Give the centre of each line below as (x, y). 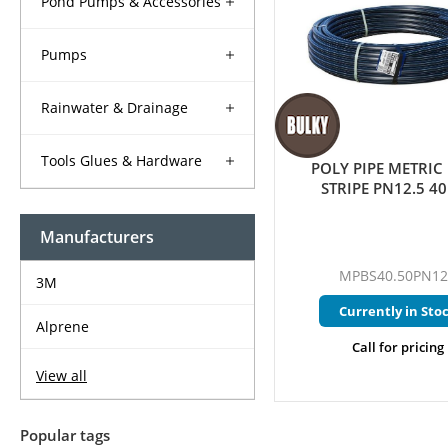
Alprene (62, 327)
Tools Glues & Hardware (121, 161)
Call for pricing (397, 347)
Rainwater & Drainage (114, 108)
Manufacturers (97, 237)
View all (61, 376)
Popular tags (65, 435)
